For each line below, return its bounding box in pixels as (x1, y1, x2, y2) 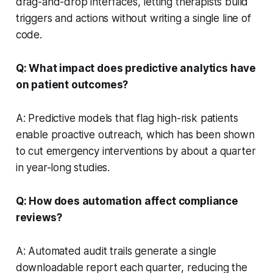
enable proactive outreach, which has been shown (15, 128, 255, 141)
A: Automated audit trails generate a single (15, 244, 216, 257)
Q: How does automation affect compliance (15, 194, 238, 207)
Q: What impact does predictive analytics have (15, 62, 257, 74)
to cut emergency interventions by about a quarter (15, 144, 256, 157)
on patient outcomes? (15, 78, 129, 91)
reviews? (15, 211, 62, 224)
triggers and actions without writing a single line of (15, 12, 251, 24)
